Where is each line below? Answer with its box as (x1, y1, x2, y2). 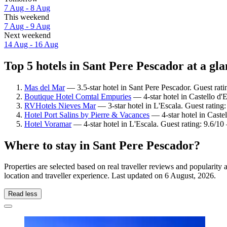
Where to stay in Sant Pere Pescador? (4, 138, 200, 152)
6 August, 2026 (165, 171, 214, 180)
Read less (8, 190, 37, 198)
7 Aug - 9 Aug (4, 21, 50, 30)
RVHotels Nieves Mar (24, 101, 96, 110)
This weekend (4, 12, 49, 21)
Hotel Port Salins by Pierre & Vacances (24, 110, 149, 119)
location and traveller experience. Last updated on (4, 171, 165, 180)
